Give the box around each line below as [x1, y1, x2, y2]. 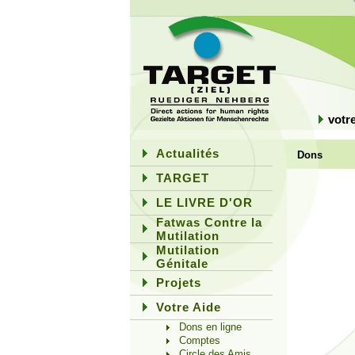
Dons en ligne [179, 321, 242, 333]
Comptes [179, 334, 220, 346]
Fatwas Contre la [156, 216, 262, 229]
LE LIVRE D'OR [156, 196, 253, 209]
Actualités [156, 147, 219, 160]
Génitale [156, 257, 208, 270]
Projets [156, 276, 201, 289]
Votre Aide [156, 300, 221, 314]
